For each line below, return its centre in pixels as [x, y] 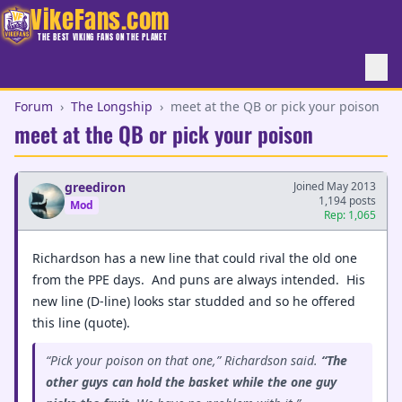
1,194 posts [347, 201]
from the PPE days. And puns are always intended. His [199, 279]
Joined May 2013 [335, 186]
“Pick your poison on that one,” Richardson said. [184, 360]
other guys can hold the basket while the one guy [191, 382]
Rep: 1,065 [350, 215]
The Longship [112, 106]
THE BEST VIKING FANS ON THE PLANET [103, 37]
